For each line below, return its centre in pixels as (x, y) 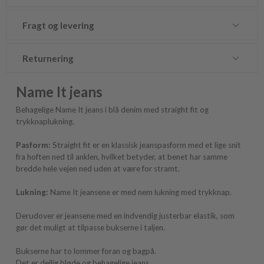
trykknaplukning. (45, 121)
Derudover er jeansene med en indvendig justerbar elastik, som (126, 215)
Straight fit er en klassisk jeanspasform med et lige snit (147, 145)
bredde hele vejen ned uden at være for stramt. (98, 168)
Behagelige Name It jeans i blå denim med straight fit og (113, 109)
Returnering (48, 58)
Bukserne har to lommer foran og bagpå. (86, 251)
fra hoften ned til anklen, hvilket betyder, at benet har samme (122, 156)
